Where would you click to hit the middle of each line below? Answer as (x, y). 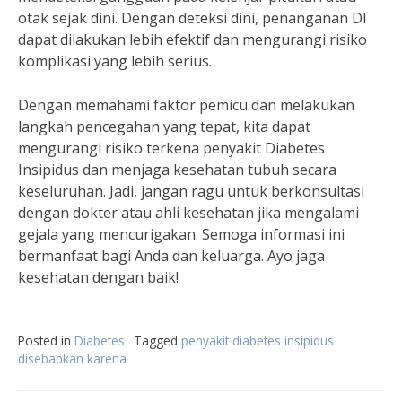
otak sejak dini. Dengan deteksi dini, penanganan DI (192, 18)
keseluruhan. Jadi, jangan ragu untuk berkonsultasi (191, 191)
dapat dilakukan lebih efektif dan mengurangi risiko (192, 39)
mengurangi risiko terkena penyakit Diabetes (171, 148)
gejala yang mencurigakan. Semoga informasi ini (181, 234)
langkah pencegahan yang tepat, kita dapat (164, 127)
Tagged (157, 341)
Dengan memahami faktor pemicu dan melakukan (186, 105)
